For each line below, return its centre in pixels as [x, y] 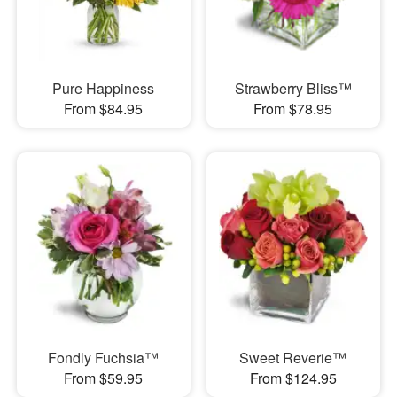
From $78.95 [293, 109]
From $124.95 [293, 378]
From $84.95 [104, 109]
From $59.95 [104, 378]
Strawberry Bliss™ [293, 89]
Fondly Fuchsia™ [104, 357]
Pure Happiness [104, 89]
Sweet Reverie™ [293, 357]
